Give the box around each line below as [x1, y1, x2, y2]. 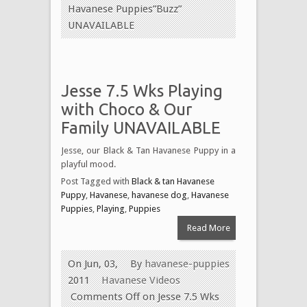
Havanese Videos [101, 273, 180, 286]
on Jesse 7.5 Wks [140, 290, 219, 303]
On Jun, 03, [68, 257, 118, 270]
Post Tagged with [61, 175, 132, 186]
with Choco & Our [61, 99, 192, 119]
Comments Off [71, 290, 140, 303]
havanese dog [132, 189, 187, 200]
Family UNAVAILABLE [61, 118, 221, 137]
